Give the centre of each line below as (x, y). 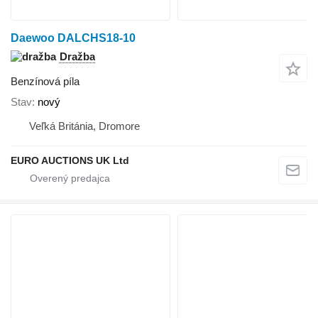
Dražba (77, 57)
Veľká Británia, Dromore (84, 126)
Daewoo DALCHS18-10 (73, 38)
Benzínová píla (45, 82)
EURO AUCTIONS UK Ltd (70, 161)
